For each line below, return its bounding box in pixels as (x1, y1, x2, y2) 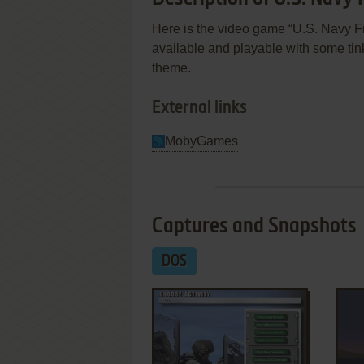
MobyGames (165, 134, 238, 148)
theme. (152, 61, 191, 75)
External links (152, 99, 247, 117)
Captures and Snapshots (152, 216, 357, 237)
